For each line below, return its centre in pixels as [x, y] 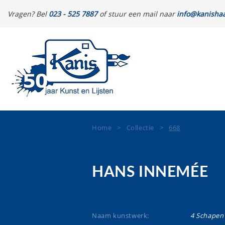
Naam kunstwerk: [121, 215]
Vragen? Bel [28, 14]
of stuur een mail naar [137, 14]
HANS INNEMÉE [150, 172]
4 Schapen [207, 215]
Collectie [140, 128]
